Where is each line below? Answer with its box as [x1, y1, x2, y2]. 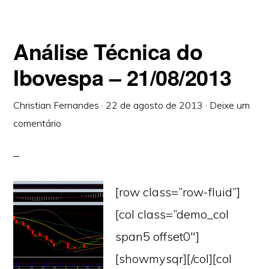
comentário [13, 117, 62, 129]
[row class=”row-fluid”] [115, 184, 241, 199]
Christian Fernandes [13, 99, 100, 111]
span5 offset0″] [115, 229, 200, 244]
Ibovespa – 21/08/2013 [13, 61, 232, 92]
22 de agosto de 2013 [106, 99, 204, 111]
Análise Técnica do [13, 35, 203, 67]
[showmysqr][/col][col [115, 251, 232, 266]
